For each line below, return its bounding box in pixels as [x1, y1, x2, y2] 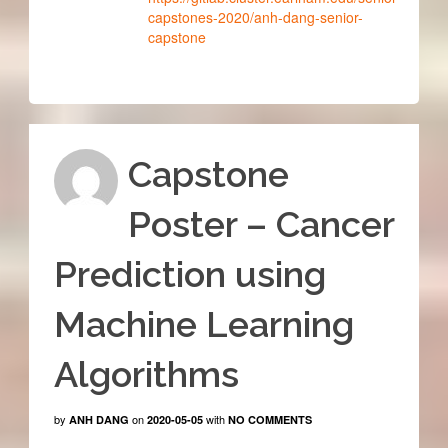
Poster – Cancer [127, 203, 394, 246]
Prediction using [53, 253, 326, 296]
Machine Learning [53, 303, 354, 346]
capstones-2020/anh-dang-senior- [147, 6, 363, 27]
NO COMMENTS [227, 412, 312, 428]
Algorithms [53, 353, 239, 396]
